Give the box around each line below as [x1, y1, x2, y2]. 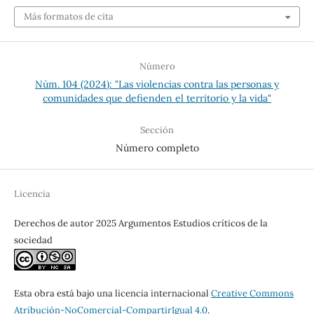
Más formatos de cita [23, 11, 114, 23]
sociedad [13, 233, 53, 246]
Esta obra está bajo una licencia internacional [13, 287, 211, 299]
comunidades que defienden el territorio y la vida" [43, 92, 271, 105]
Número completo [115, 141, 199, 154]
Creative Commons [210, 287, 294, 299]
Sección [140, 123, 174, 136]
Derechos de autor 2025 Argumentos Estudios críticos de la [13, 217, 268, 229]
